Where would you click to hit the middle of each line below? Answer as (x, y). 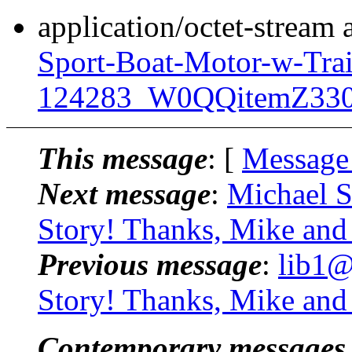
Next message (124, 193)
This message (123, 158)
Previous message (150, 264)
